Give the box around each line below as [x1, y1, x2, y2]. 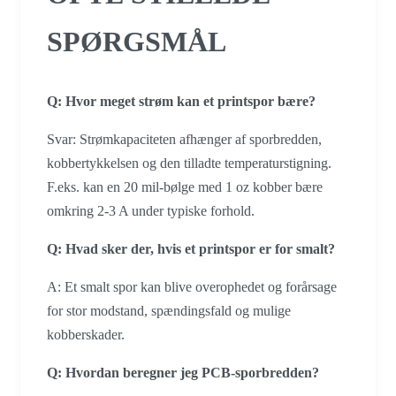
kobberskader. [47, 326, 125, 342]
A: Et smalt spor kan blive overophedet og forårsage [47, 278, 337, 294]
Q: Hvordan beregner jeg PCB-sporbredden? [47, 364, 319, 380]
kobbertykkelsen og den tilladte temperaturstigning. [47, 155, 331, 171]
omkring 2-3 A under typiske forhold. [47, 202, 255, 218]
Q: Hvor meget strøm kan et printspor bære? [47, 93, 316, 109]
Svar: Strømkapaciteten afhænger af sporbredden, [47, 131, 322, 147]
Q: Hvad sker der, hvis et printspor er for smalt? [47, 240, 335, 256]
